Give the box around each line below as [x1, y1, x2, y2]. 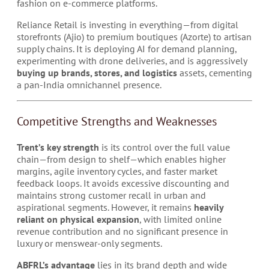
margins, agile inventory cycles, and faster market [17, 165, 217, 177]
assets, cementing [177, 67, 252, 79]
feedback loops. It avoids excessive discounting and [17, 177, 229, 189]
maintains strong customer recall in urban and [17, 189, 206, 201]
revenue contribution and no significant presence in [17, 225, 228, 237]
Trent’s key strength [17, 141, 99, 153]
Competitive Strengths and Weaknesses [17, 113, 217, 129]
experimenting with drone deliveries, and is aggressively [17, 55, 247, 67]
